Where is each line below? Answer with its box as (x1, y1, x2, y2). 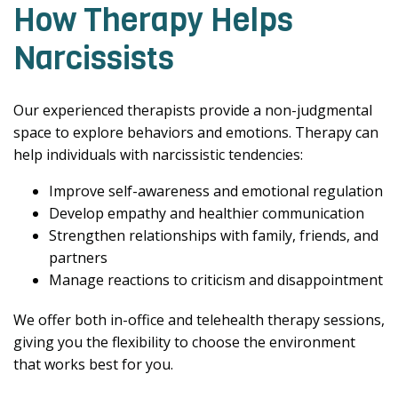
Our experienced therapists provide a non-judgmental (13, 100, 372, 120)
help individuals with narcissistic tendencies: (13, 145, 303, 164)
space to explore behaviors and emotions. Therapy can (13, 123, 378, 142)
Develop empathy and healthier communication (49, 203, 364, 223)
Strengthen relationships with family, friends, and (49, 226, 378, 245)
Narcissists (13, 36, 174, 80)
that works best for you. (13, 354, 173, 374)
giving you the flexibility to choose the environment (13, 332, 355, 352)
